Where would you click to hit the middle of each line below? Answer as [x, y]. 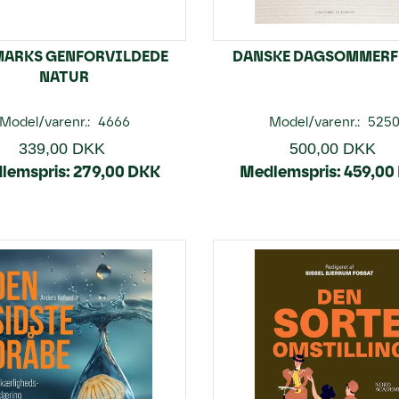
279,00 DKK [116, 172]
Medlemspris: [290, 172]
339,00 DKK [62, 149]
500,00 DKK [332, 149]
